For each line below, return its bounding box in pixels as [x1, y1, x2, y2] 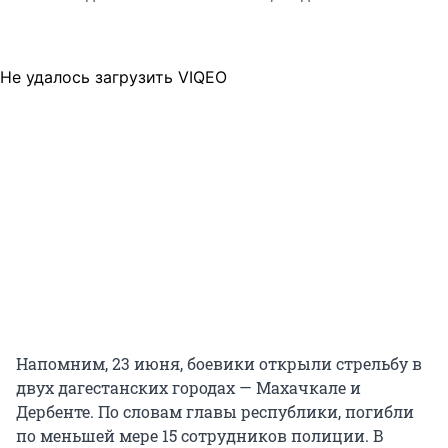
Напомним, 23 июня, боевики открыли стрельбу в [16, 353, 422, 375]
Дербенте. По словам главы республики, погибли [16, 401, 414, 423]
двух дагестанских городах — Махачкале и [16, 377, 361, 399]
